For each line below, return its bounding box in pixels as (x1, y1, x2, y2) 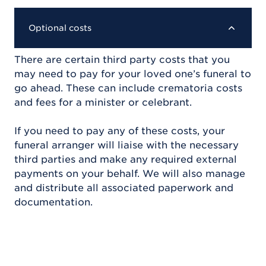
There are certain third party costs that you (14, 53, 230, 65)
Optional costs (28, 23, 91, 33)
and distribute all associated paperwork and (14, 182, 233, 194)
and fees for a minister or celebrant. (14, 96, 192, 108)
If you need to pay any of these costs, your (14, 125, 225, 137)
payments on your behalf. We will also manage (14, 167, 245, 179)
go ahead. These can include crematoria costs (14, 82, 242, 94)
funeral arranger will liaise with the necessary (14, 139, 239, 151)
